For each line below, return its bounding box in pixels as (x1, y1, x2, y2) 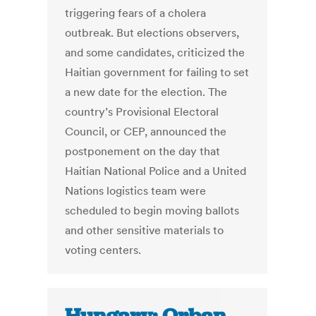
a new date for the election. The (65, 85, 228, 99)
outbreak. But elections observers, (65, 25, 240, 40)
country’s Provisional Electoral (65, 104, 219, 119)
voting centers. (65, 243, 142, 257)
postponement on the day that (65, 144, 221, 159)
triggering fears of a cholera (65, 6, 207, 20)
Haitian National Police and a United (65, 164, 247, 178)
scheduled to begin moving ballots (65, 203, 240, 218)
